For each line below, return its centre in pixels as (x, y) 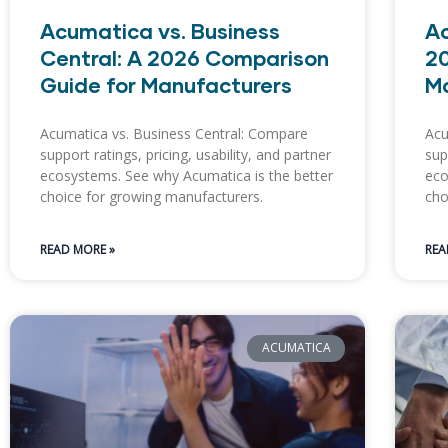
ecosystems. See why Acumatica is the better (186, 176)
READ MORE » (77, 250)
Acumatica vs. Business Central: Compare (174, 134)
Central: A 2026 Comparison (184, 58)
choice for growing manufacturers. (151, 197)
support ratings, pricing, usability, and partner (185, 155)
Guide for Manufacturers (166, 85)
